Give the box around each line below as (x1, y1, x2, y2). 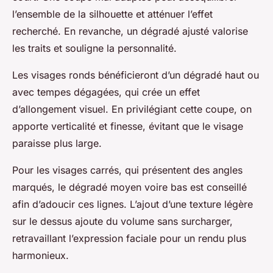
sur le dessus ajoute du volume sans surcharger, (12, 214, 233, 227)
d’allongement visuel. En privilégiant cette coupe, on (12, 102, 252, 115)
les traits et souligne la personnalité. (12, 41, 177, 54)
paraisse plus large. (12, 136, 102, 149)
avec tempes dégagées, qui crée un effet (12, 85, 200, 98)
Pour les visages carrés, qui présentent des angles (12, 163, 243, 176)
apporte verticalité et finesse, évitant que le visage (12, 119, 243, 132)
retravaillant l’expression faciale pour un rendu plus (12, 232, 246, 244)
